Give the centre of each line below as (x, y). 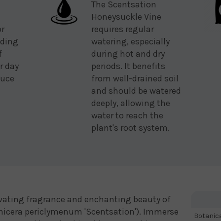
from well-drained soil (135, 78)
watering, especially (130, 41)
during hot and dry (128, 54)
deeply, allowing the (131, 103)
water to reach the (127, 115)
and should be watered (136, 91)
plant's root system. (130, 128)
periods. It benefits (128, 66)
